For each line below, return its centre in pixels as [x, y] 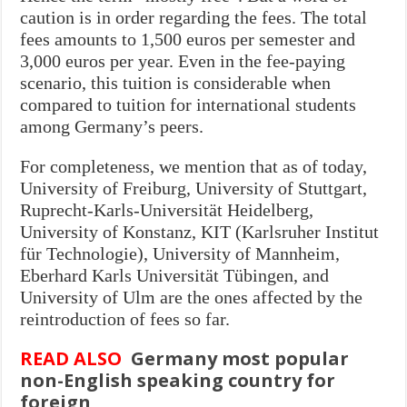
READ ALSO [71, 358]
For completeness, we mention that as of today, [194, 166]
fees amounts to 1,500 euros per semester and [188, 39]
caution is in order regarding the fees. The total [194, 17]
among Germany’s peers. [112, 126]
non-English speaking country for [178, 380]
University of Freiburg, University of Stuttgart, [194, 188]
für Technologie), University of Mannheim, [180, 253]
